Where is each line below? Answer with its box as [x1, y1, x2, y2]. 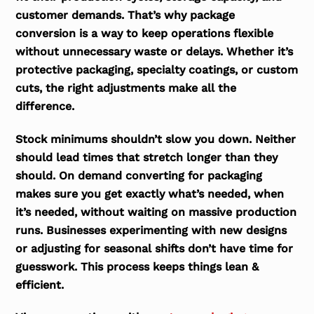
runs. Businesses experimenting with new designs [15, 223, 287, 237]
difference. [15, 99, 75, 113]
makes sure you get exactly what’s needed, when [15, 186, 285, 200]
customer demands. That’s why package [15, 8, 235, 22]
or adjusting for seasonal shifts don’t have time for [15, 241, 294, 255]
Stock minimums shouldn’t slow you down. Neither [15, 132, 296, 146]
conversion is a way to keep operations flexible [15, 26, 274, 40]
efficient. [15, 278, 64, 292]
